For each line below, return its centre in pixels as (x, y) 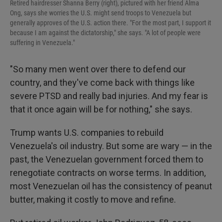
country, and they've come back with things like (102, 83)
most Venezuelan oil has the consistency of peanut (111, 186)
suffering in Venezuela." (42, 43)
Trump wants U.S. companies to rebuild (87, 133)
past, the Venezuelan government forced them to (107, 159)
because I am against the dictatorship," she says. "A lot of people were (105, 33)
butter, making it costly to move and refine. (93, 199)
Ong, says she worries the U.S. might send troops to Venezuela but (101, 13)
